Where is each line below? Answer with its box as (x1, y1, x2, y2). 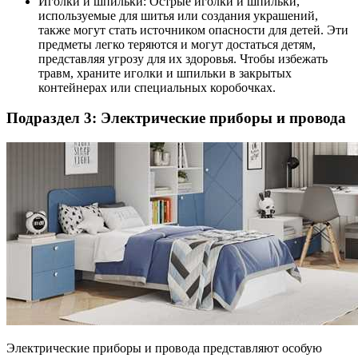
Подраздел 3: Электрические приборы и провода (6, 109, 346, 127)
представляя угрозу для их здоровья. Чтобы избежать (38, 51, 328, 66)
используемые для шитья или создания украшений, (38, 8, 318, 22)
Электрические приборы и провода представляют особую (6, 340, 322, 355)
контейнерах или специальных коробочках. (38, 80, 276, 94)
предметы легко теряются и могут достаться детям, (38, 37, 316, 51)
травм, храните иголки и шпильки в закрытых (38, 66, 292, 80)
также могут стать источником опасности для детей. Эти (38, 22, 348, 37)
